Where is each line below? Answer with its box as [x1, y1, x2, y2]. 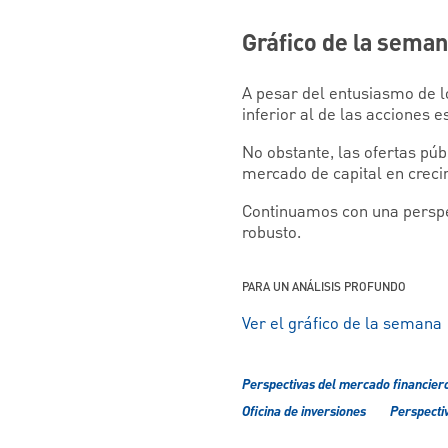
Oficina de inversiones [242, 401, 366, 424]
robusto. [242, 221, 301, 246]
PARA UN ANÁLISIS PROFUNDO [242, 278, 406, 297]
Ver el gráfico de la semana [242, 312, 442, 337]
